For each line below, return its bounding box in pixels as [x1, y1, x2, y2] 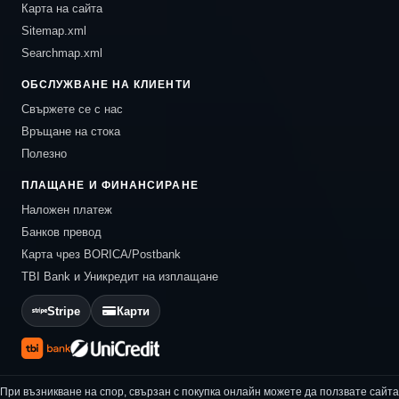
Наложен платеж [21, 203, 112, 217]
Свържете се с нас [21, 102, 123, 117]
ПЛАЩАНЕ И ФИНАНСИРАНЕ [21, 179, 199, 192]
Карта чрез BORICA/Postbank [21, 248, 181, 262]
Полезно [21, 147, 67, 161]
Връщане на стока [21, 125, 120, 139]
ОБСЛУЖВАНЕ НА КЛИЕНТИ [21, 78, 191, 92]
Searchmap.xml [21, 46, 102, 61]
